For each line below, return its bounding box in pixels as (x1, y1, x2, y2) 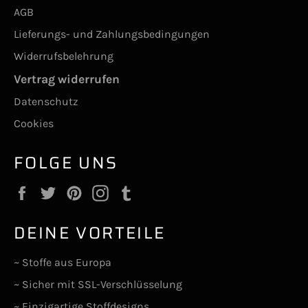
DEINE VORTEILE (14, 220, 166, 246)
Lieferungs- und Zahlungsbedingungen (14, 27, 210, 41)
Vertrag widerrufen (14, 71, 120, 86)
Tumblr (141, 184, 176, 198)
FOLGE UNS (14, 149, 118, 176)
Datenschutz (14, 94, 78, 108)
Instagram (115, 184, 167, 198)
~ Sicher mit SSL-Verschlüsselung (14, 278, 182, 291)
